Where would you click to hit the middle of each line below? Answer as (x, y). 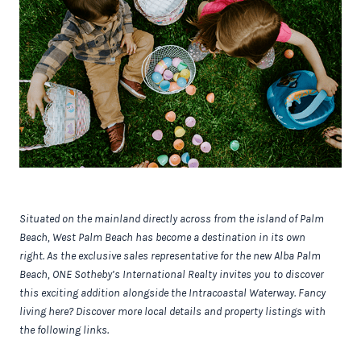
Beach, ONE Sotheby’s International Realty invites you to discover (172, 274)
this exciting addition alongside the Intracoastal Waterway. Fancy (172, 293)
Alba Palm (297, 255)
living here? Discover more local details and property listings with (172, 311)
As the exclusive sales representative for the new (159, 255)
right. (32, 255)
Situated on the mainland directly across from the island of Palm (172, 218)
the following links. (64, 330)
